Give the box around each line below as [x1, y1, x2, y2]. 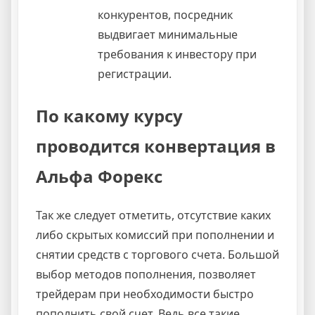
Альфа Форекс [36, 164, 162, 188]
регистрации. [98, 65, 172, 82]
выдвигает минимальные [98, 26, 238, 42]
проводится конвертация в [36, 134, 276, 157]
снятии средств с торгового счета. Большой [36, 246, 279, 262]
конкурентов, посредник [98, 6, 233, 22]
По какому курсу [36, 103, 183, 127]
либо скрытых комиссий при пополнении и [36, 226, 274, 243]
